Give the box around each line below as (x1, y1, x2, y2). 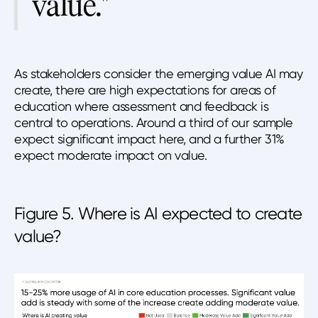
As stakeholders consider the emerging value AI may (14, 65, 302, 81)
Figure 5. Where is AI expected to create (14, 203, 302, 224)
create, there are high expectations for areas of (14, 82, 275, 97)
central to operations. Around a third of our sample (14, 114, 293, 130)
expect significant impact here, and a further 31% (14, 131, 285, 146)
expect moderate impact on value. (14, 147, 207, 163)
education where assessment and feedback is (14, 98, 268, 114)
